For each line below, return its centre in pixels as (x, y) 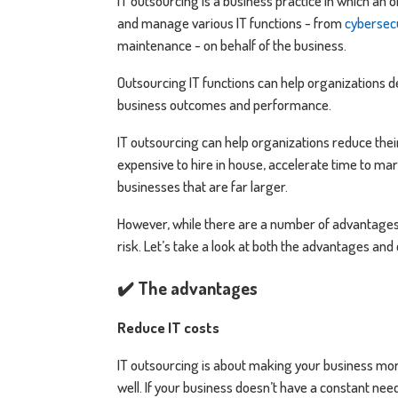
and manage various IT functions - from (231, 22)
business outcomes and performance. (226, 104)
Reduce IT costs (168, 327)
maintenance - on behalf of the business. (232, 44)
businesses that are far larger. (203, 186)
